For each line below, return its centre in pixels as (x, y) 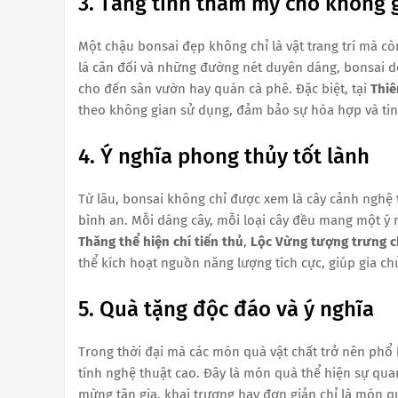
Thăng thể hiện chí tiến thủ (161, 241)
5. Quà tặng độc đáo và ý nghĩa (226, 309)
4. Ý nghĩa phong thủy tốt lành (224, 156)
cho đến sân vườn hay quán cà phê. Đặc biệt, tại (224, 88)
